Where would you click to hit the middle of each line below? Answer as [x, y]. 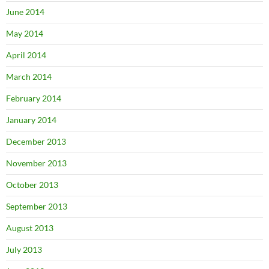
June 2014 [25, 12]
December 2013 [36, 141]
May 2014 [25, 33]
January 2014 [31, 120]
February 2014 [34, 98]
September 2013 [37, 206]
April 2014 [26, 55]
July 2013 [24, 249]
